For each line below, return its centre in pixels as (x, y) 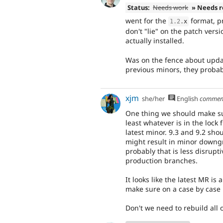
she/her (154, 98)
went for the (147, 21)
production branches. (162, 160)
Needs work (171, 7)
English (186, 98)
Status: (138, 7)
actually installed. (155, 41)
